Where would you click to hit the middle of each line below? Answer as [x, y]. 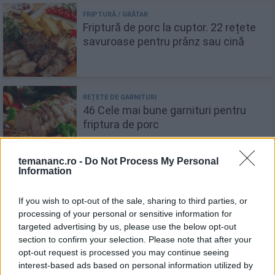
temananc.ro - [52, 161]
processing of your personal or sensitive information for [125, 214]
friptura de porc [121, 124]
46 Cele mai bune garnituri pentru [165, 110]
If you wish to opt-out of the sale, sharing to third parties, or [133, 201]
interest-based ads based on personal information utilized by [136, 265]
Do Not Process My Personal [152, 161]
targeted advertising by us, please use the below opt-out [127, 227]
